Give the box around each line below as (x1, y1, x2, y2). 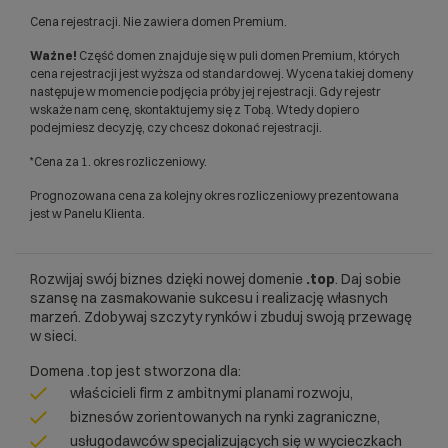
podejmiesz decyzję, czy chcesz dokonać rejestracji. (30, 120, 322, 135)
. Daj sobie (335, 270, 401, 288)
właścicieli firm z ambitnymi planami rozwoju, (70, 384, 353, 402)
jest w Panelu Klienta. (30, 206, 145, 221)
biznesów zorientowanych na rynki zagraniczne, (70, 408, 380, 426)
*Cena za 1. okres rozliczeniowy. (30, 154, 207, 169)
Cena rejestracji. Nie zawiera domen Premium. (30, 14, 287, 29)
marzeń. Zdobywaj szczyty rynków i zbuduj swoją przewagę (30, 308, 412, 326)
